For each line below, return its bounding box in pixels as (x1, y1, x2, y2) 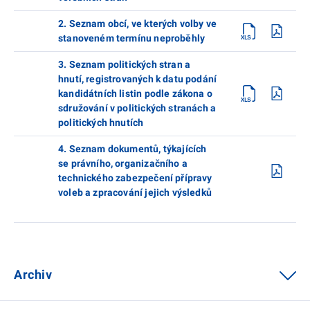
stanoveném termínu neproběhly (58, 32, 206, 44)
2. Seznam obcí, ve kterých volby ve (58, 17, 217, 29)
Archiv (14, 266, 53, 282)
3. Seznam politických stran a (58, 58, 191, 70)
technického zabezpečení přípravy (58, 172, 212, 183)
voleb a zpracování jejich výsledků (58, 186, 212, 198)
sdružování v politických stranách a (58, 102, 217, 113)
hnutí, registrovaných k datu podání (58, 73, 217, 84)
